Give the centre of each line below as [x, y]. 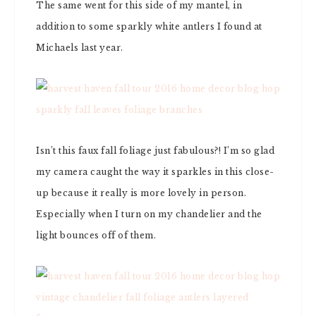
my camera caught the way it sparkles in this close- [155, 172]
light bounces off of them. [96, 235]
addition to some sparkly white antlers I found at [149, 26]
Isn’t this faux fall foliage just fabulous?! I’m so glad [155, 151]
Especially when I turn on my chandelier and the [149, 214]
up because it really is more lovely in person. [141, 193]
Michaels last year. [80, 48]
